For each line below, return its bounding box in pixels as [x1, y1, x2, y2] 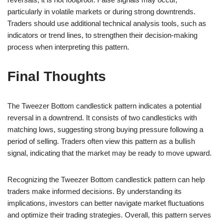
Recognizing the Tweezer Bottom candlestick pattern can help [7, 175, 205, 184]
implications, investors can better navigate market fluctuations [7, 198, 204, 207]
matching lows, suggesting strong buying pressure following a [7, 125, 203, 134]
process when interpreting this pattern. [7, 42, 129, 51]
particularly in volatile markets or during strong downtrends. [7, 7, 195, 16]
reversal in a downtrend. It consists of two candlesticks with [7, 113, 197, 122]
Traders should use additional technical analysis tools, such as [7, 19, 206, 27]
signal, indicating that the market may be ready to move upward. [7, 148, 212, 157]
